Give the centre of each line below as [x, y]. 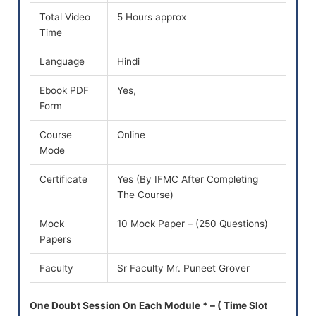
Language [62, 62]
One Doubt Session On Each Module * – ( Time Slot [148, 305]
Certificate [64, 180]
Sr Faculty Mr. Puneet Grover [184, 268]
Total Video [65, 17]
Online [132, 135]
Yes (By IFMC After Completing [188, 180]
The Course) [146, 195]
